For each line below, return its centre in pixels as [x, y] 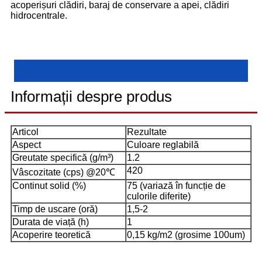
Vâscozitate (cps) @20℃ [64, 172]
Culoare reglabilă [163, 144]
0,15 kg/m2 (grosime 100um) [186, 235]
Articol [25, 132]
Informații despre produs [91, 96]
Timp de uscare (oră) [55, 209]
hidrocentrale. [39, 15]
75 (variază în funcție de [176, 185]
